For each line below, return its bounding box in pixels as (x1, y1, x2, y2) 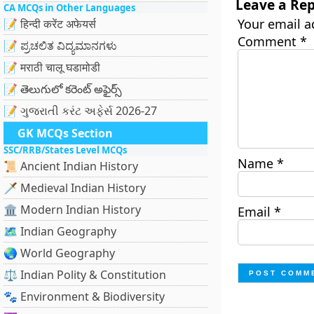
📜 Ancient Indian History (4, 158, 138, 174)
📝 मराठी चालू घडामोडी (4, 60, 100, 75)
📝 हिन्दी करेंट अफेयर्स (4, 16, 96, 32)
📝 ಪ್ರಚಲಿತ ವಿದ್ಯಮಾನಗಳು (4, 38, 117, 53)
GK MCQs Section (18, 125, 113, 141)
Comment (237, 33, 300, 50)
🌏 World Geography (4, 245, 115, 261)
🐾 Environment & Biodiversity (4, 289, 165, 304)
